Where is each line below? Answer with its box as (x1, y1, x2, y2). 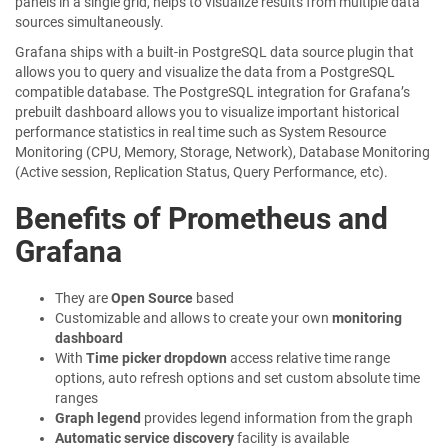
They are (55, 290, 111, 306)
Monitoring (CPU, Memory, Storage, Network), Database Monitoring (15, 144, 430, 160)
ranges (55, 390, 98, 406)
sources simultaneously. (15, 14, 164, 30)
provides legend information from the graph (141, 410, 413, 426)
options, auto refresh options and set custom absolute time (55, 370, 420, 386)
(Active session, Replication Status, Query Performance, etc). (15, 164, 388, 180)
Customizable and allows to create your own (55, 310, 332, 326)
